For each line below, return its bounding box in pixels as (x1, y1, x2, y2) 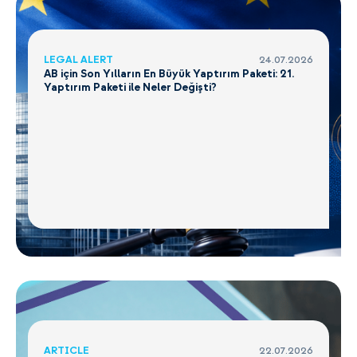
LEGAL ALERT (44, 53, 113, 66)
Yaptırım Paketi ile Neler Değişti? (44, 80, 217, 94)
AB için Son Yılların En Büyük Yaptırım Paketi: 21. (44, 67, 294, 80)
